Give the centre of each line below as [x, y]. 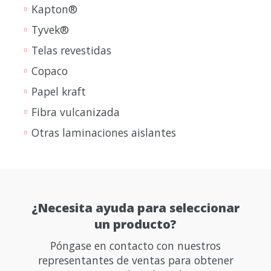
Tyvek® [50, 30]
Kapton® [54, 9]
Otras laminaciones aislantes [104, 133]
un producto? [135, 224]
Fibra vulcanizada [76, 112]
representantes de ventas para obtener [135, 260]
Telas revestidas [71, 51]
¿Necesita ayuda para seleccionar [135, 208]
